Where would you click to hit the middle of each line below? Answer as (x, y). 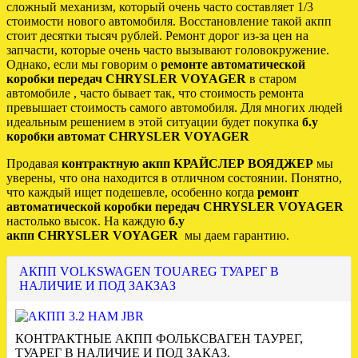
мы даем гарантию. (235, 236)
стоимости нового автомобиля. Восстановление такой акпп (169, 22)
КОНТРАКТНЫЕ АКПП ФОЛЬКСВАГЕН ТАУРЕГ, (159, 339)
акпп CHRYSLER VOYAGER (94, 236)
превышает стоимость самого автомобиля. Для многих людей (175, 108)
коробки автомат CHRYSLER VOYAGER (128, 137)
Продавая (34, 164)
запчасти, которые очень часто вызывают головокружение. (168, 50)
